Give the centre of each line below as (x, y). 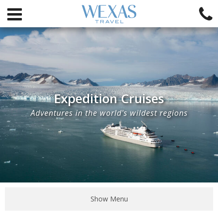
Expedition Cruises (109, 99)
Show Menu (109, 199)
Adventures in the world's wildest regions (109, 113)
